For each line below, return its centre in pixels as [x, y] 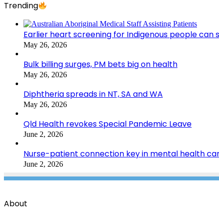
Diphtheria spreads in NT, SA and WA [93, 94]
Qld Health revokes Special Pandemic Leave [108, 124]
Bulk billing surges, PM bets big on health [100, 64]
